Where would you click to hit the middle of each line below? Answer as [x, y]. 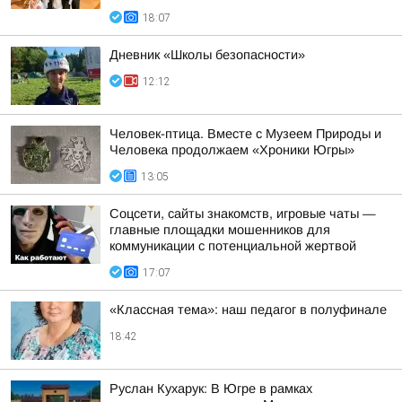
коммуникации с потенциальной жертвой [233, 246]
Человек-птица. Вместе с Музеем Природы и [245, 134]
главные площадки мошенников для [220, 230]
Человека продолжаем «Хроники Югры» [232, 150]
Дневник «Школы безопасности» [207, 55]
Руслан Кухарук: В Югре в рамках [211, 389]
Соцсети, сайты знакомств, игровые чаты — [243, 214]
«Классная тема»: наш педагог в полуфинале [248, 310]
